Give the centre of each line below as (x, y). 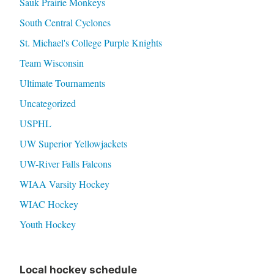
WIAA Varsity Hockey (64, 184)
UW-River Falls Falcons (65, 164)
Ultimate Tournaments (62, 83)
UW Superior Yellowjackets (73, 144)
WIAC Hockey (49, 204)
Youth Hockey (47, 224)
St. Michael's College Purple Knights (91, 43)
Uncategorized (47, 103)
